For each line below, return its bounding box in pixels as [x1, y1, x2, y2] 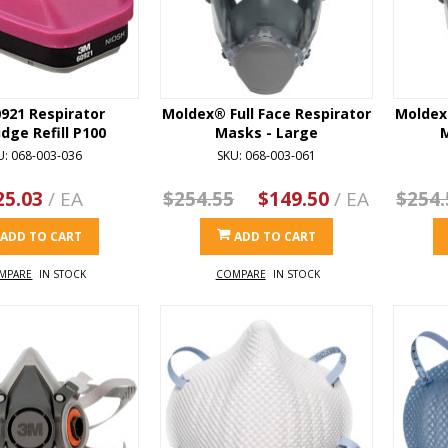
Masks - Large [214, 122, 318, 142]
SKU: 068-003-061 [216, 146, 316, 164]
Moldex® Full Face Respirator [161, 103, 371, 123]
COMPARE [215, 266, 266, 281]
